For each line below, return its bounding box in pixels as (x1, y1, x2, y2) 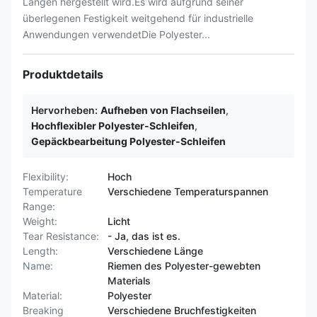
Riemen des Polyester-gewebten (108, 260, 260, 272)
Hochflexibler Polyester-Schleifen (31, 120, 195, 132)
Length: (23, 245, 58, 257)
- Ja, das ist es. (108, 230, 180, 242)
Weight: (23, 215, 57, 227)
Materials (108, 275, 151, 287)
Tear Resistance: (23, 230, 99, 242)
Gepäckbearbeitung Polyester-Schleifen (31, 135, 226, 147)
